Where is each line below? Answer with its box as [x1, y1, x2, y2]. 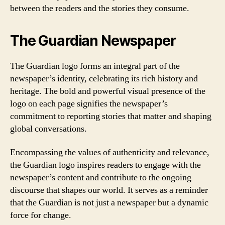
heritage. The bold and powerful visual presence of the [10, 85, 205, 97]
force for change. [10, 209, 71, 221]
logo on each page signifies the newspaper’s [10, 97, 168, 109]
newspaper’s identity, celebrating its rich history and [10, 72, 198, 84]
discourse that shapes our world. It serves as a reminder [10, 184, 208, 196]
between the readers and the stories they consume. [10, 2, 189, 14]
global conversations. [10, 123, 87, 135]
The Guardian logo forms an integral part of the [10, 60, 180, 72]
